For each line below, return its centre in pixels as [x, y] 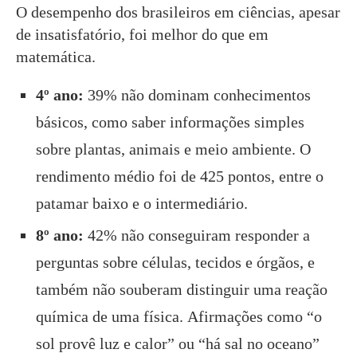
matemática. [56, 56]
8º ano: [62, 235]
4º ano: [62, 94]
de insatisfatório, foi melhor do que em [142, 34]
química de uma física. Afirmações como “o [179, 316]
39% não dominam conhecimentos [199, 94]
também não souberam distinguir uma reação [182, 289]
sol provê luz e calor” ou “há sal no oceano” [178, 343]
